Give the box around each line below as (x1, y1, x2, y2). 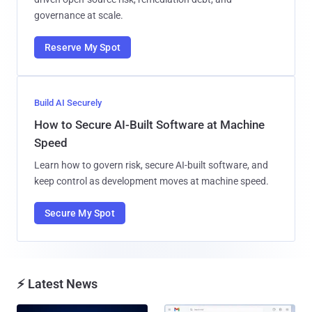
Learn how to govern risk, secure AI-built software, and (34, 159, 268, 171)
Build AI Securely (34, 97, 102, 108)
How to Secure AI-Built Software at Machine (34, 117, 265, 132)
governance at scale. (34, 9, 123, 21)
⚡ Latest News (17, 276, 97, 291)
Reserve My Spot (45, 41, 120, 53)
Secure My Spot (45, 207, 115, 219)
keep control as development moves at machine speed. (34, 175, 269, 187)
